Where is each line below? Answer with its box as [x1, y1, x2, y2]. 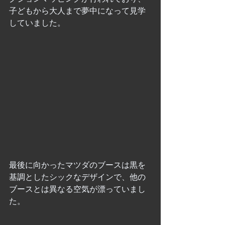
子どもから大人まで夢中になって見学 [9, 6, 146, 15]
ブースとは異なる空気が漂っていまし [9, 185, 146, 194]
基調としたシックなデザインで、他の [9, 173, 146, 182]
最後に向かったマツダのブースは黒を [9, 161, 146, 170]
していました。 [9, 18, 65, 27]
